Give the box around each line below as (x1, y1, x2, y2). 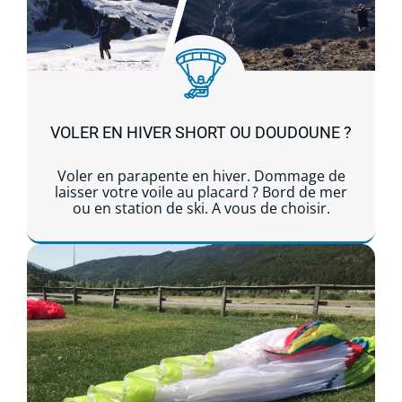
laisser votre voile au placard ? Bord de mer (55, 181, 347, 202)
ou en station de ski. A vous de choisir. (72, 197, 330, 218)
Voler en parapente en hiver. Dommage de (57, 165, 345, 186)
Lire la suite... (157, 267, 245, 288)
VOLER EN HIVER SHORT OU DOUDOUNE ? (50, 122, 352, 142)
